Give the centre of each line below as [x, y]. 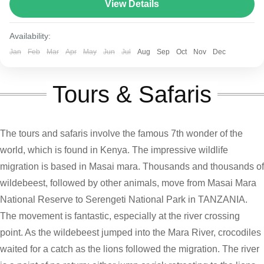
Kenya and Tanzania [60, 27]
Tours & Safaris [132, 94]
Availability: [30, 36]
